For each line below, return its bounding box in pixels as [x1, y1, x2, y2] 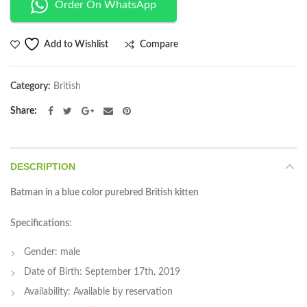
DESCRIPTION [10, 161, 75, 173]
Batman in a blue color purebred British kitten [10, 188, 199, 198]
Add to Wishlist [44, 39, 108, 49]
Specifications [10, 219, 69, 229]
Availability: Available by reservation [24, 287, 173, 297]
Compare [140, 39, 178, 49]
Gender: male [24, 247, 80, 258]
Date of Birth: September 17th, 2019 [24, 267, 180, 278]
